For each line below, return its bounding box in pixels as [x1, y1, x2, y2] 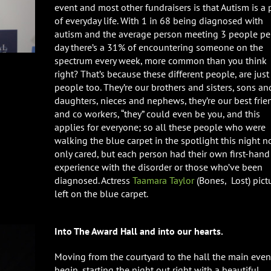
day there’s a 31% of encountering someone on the [54, 41, 263, 53]
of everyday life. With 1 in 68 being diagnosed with [54, 15, 263, 27]
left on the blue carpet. [54, 188, 148, 200]
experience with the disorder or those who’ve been [54, 161, 263, 173]
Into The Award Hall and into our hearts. [54, 225, 223, 237]
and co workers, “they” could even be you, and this [54, 108, 260, 120]
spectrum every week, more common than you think [54, 54, 267, 67]
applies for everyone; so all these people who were [54, 121, 266, 133]
